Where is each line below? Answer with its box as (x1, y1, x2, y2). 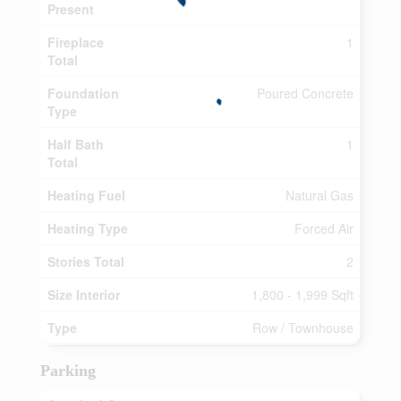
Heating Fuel (47, 186, 125, 204)
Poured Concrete (257, 84, 354, 102)
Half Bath (47, 135, 104, 153)
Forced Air (294, 219, 354, 237)
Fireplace (47, 33, 104, 51)
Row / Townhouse (252, 319, 354, 337)
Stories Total (47, 252, 124, 270)
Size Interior (47, 286, 120, 303)
